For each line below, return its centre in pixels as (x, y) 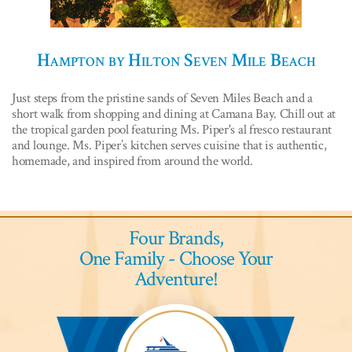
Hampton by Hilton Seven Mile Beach (176, 60)
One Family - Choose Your (176, 259)
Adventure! (176, 279)
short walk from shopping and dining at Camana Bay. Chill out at (174, 114)
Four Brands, (176, 238)
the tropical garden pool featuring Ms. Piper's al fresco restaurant (172, 130)
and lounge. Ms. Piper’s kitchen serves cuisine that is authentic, (169, 146)
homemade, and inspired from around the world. (132, 161)
